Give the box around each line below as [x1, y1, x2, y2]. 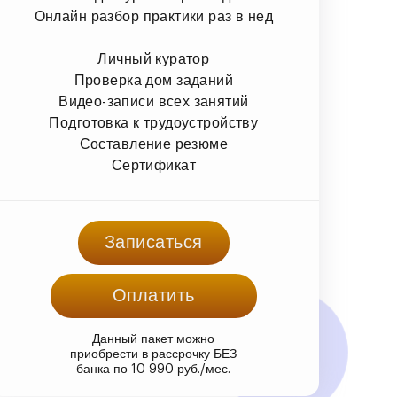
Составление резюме [79, 136, 229, 152]
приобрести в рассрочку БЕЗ [70, 347, 237, 361]
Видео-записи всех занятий [58, 94, 249, 109]
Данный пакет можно [92, 332, 215, 346]
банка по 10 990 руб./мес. [76, 362, 231, 376]
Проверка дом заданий [74, 73, 234, 88]
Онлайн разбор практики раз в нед [34, 9, 274, 24]
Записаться [104, 233, 203, 252]
